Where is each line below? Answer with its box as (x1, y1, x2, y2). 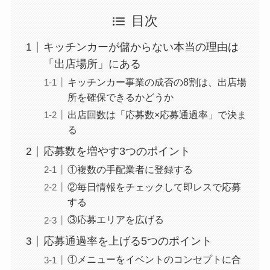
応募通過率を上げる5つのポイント (43, 235, 212, 248)
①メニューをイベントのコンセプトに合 (67, 254, 241, 265)
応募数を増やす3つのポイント (43, 145, 190, 158)
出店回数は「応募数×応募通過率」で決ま (67, 109, 246, 121)
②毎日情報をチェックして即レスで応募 (67, 181, 241, 193)
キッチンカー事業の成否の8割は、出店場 (67, 77, 246, 88)
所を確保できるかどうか (67, 92, 174, 103)
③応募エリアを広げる (67, 214, 164, 225)
